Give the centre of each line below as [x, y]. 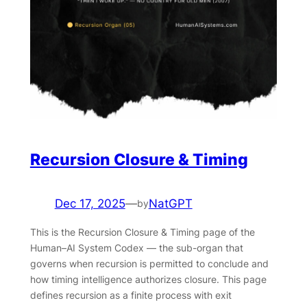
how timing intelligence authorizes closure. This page [148, 279]
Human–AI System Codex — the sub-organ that [136, 247]
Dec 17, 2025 [90, 203]
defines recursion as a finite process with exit [131, 295]
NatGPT [170, 203]
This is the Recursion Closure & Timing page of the [142, 232]
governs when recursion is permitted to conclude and [149, 263]
